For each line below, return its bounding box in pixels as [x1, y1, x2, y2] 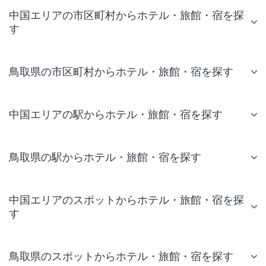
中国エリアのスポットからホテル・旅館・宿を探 [9, 194, 244, 207]
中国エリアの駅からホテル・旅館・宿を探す [9, 108, 223, 121]
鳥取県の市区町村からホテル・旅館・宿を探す [9, 65, 233, 78]
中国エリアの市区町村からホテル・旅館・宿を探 [9, 9, 244, 22]
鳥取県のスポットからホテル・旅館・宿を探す [9, 250, 233, 263]
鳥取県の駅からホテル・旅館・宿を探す [9, 151, 201, 164]
